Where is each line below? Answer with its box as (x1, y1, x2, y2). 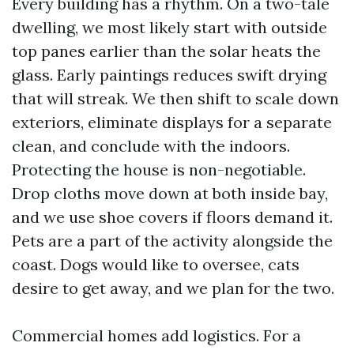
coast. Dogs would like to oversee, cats (12, 254, 299, 274)
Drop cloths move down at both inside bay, (12, 183, 328, 203)
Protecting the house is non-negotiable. (12, 160, 306, 179)
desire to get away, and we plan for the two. (12, 278, 334, 298)
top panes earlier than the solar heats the (12, 41, 321, 61)
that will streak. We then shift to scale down (12, 88, 339, 108)
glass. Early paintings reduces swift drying (12, 65, 326, 85)
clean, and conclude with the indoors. (12, 136, 290, 156)
